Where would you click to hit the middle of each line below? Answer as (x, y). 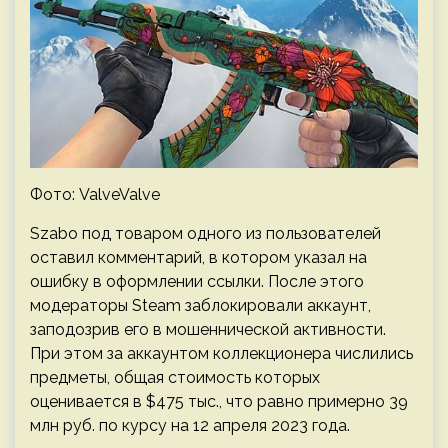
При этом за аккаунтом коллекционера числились (221, 354)
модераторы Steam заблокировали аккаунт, (200, 306)
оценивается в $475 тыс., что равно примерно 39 (219, 402)
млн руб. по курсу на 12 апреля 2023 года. (190, 426)
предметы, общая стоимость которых (175, 378)
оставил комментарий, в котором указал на (198, 258)
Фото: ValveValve (95, 195)
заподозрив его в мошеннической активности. (208, 330)
